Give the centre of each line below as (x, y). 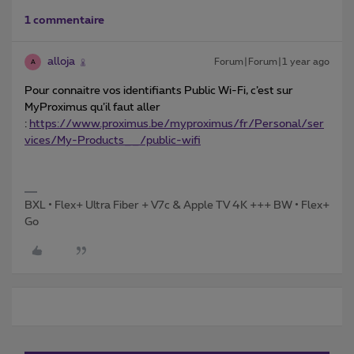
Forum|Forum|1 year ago (272, 62)
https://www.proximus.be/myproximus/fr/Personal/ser (177, 124)
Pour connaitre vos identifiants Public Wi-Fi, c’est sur (159, 91)
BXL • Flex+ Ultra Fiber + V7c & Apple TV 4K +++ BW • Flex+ (177, 206)
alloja (61, 62)
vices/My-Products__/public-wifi (113, 141)
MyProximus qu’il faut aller (92, 108)
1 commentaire (64, 21)
